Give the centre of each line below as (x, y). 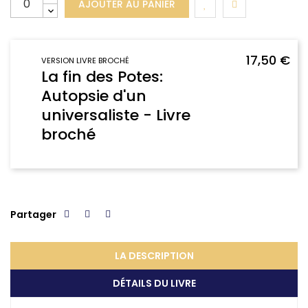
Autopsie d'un (94, 96)
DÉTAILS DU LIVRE (154, 283)
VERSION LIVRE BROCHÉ (85, 60)
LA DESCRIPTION (154, 255)
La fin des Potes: (102, 76)
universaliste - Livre (116, 115)
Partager (33, 214)
